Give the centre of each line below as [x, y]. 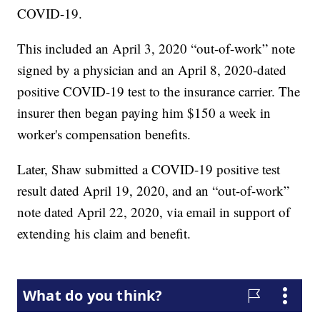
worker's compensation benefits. [104, 134]
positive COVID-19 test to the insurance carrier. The [159, 91]
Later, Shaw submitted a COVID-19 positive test [149, 169]
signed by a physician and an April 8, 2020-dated [152, 70]
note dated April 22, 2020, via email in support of [154, 212]
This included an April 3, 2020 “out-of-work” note [156, 49]
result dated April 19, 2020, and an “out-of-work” [154, 191]
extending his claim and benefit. [104, 234]
